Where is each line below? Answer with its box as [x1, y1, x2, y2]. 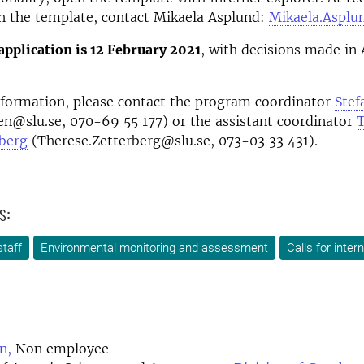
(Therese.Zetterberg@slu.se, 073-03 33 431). [28, 132, 318, 149]
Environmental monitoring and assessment [41, 240, 268, 255]
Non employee [11, 340, 109, 357]
